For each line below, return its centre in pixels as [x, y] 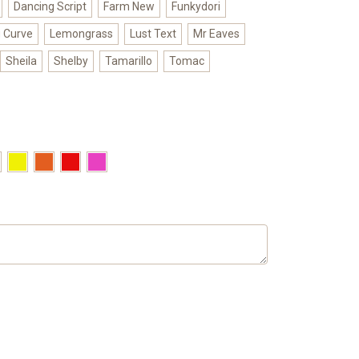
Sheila [21, 61]
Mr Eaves [216, 33]
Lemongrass [81, 33]
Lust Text [153, 33]
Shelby [71, 61]
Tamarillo [128, 61]
